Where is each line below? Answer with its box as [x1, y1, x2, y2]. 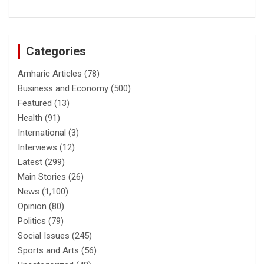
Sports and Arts [18, 245, 79, 256]
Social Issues [18, 230, 70, 241]
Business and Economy [18, 82, 108, 94]
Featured [18, 97, 52, 108]
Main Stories [18, 171, 66, 182]
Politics [18, 215, 46, 226]
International [18, 127, 66, 138]
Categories [26, 44, 86, 58]
